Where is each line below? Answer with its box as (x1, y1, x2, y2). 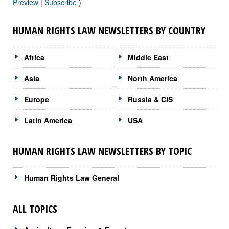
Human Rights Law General (24, 172, 119, 183)
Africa (24, 52, 44, 62)
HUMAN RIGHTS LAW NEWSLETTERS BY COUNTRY (13, 23, 205, 37)
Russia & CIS (128, 94, 173, 104)
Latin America (24, 114, 72, 125)
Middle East (128, 52, 169, 62)
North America (128, 73, 178, 83)
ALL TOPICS (13, 201, 57, 216)
